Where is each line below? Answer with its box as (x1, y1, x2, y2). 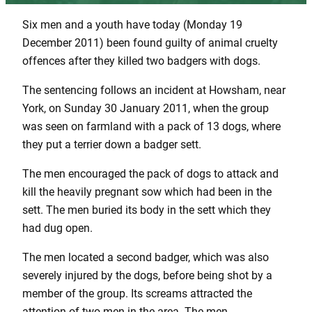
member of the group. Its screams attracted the (22, 287, 252, 301)
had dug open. (22, 221, 93, 235)
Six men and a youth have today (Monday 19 (22, 17, 242, 31)
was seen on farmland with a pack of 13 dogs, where (22, 119, 281, 133)
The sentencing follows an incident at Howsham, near (22, 83, 286, 97)
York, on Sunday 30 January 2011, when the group (22, 101, 269, 115)
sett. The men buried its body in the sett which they (22, 203, 271, 217)
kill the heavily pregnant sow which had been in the (22, 185, 272, 199)
